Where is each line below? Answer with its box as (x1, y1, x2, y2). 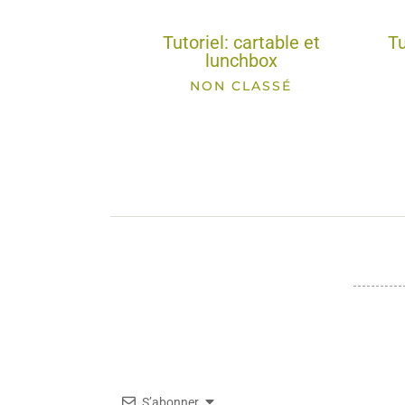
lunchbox (204, 50, 278, 72)
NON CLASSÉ (190, 78, 293, 95)
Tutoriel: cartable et (162, 32, 320, 54)
